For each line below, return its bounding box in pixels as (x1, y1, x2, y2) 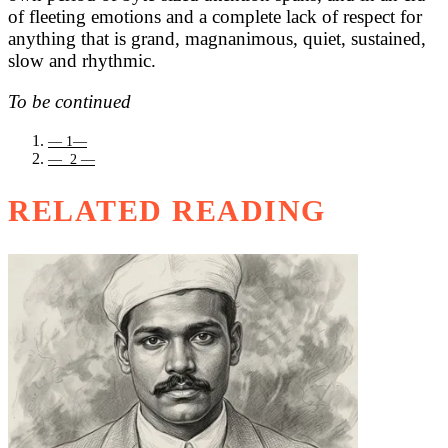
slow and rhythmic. (8, 50, 156, 72)
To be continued (8, 91, 131, 113)
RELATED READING (8, 193, 326, 228)
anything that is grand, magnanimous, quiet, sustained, (8, 28, 426, 50)
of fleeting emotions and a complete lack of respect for (8, 6, 422, 28)
